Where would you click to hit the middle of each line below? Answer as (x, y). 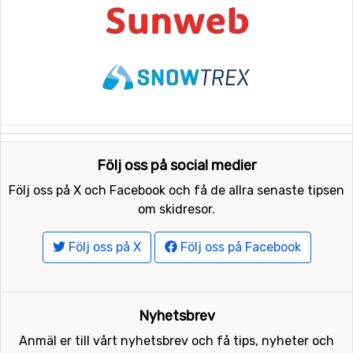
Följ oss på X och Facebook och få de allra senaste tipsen (176, 191)
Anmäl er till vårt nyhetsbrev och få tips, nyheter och (176, 341)
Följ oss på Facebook (239, 247)
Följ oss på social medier (176, 166)
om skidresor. (176, 210)
